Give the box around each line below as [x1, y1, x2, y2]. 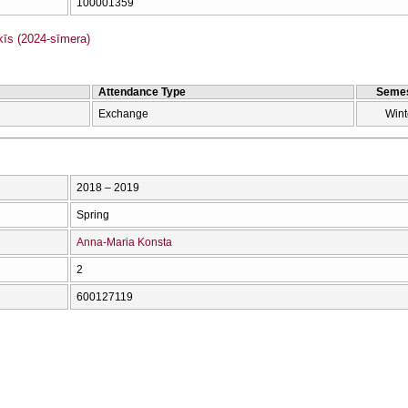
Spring [76, 208, 109, 221]
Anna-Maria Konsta [76, 235, 172, 249]
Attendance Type [98, 85, 186, 98]
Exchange [98, 107, 148, 120]
